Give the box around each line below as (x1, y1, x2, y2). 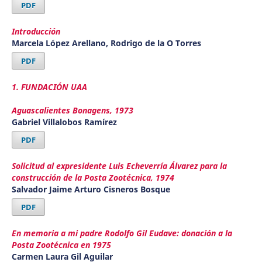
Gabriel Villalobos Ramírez (11, 116, 117, 127)
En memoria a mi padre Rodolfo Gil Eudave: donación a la (11, 227, 232, 239)
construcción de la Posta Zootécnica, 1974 (11, 171, 174, 183)
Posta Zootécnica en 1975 (11, 239, 111, 250)
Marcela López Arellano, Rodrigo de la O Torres (11, 37, 201, 49)
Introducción (11, 25, 60, 37)
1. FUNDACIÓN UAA (11, 81, 87, 92)
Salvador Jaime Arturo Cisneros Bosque (11, 183, 170, 195)
